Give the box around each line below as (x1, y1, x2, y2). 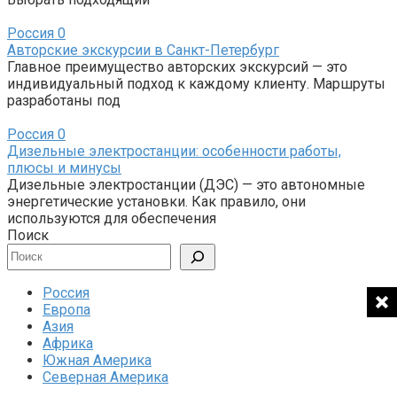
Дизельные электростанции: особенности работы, (7, 142, 341, 160)
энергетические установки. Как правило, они (7, 192, 306, 210)
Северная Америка (43, 368, 168, 385)
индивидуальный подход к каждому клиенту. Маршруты (7, 74, 385, 92)
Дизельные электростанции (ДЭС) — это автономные (7, 175, 365, 193)
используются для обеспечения (7, 209, 216, 227)
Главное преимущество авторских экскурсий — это (7, 58, 347, 75)
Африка (43, 334, 93, 352)
